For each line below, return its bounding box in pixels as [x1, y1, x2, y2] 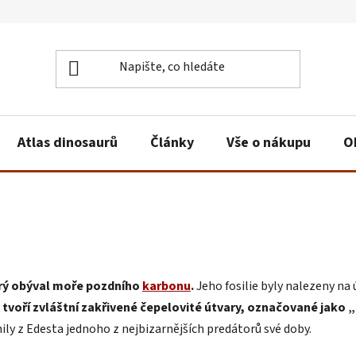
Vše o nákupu [226, 132, 311, 153]
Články [150, 132, 194, 153]
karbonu [142, 277, 191, 295]
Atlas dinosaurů [17, 132, 118, 153]
